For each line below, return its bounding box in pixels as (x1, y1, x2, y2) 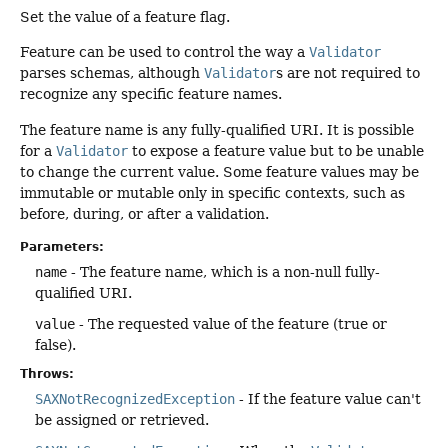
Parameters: (20, 240, 104, 255)
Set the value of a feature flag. (20, 8, 230, 25)
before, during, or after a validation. (20, 205, 269, 222)
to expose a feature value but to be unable (128, 142, 424, 159)
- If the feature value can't (235, 391, 421, 408)
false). (35, 337, 76, 354)
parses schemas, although (20, 65, 204, 82)
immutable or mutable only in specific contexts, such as (20, 184, 405, 201)
